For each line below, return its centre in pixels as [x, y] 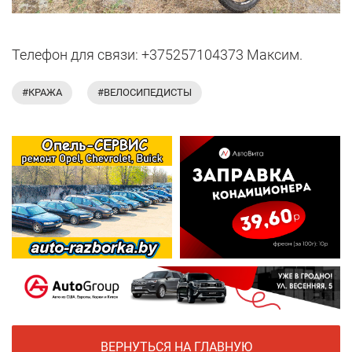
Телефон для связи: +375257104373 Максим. [157, 55]
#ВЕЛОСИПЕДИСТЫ [145, 93]
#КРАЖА [42, 93]
